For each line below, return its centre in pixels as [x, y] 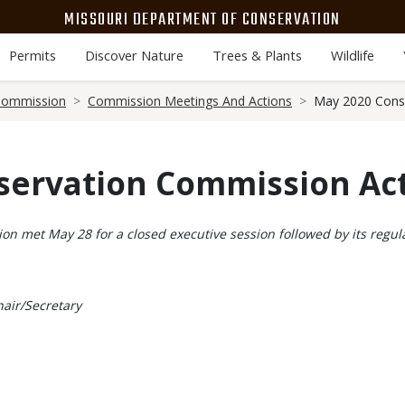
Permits [32, 55]
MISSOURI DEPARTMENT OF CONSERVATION [202, 19]
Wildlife [352, 55]
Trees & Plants [257, 55]
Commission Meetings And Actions [190, 101]
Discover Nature [134, 55]
